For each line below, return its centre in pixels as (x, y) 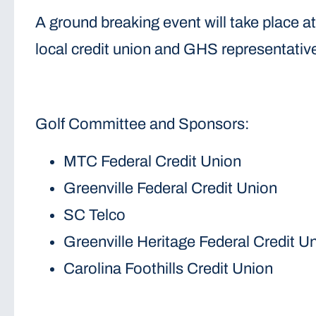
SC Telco (94, 215)
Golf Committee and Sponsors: (142, 124)
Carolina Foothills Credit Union (168, 268)
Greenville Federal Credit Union (170, 188)
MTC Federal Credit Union (152, 161)
